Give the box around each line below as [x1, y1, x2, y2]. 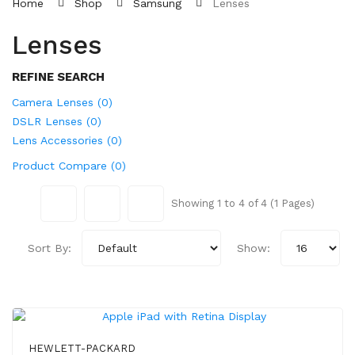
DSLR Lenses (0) [12, 115, 101, 128]
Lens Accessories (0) [12, 134, 122, 147]
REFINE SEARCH [12, 70, 105, 84]
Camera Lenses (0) [12, 96, 113, 109]
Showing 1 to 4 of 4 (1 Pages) [171, 197, 315, 209]
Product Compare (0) [12, 159, 126, 172]
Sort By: [27, 242, 71, 254]
